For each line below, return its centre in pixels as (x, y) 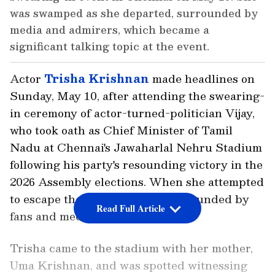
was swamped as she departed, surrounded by (134, 13)
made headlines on (202, 79)
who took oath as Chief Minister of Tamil (121, 130)
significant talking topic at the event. (110, 46)
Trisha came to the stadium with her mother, (131, 248)
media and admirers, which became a (110, 30)
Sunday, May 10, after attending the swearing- (137, 96)
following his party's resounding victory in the (136, 165)
